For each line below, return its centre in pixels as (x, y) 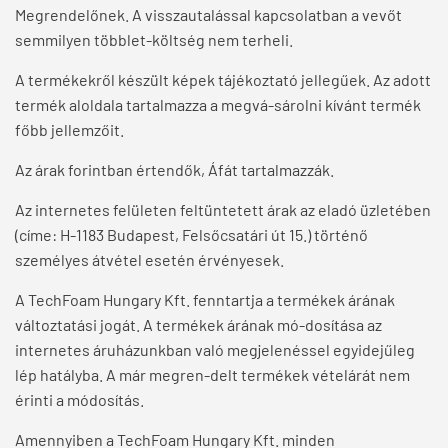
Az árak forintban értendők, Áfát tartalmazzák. (174, 170)
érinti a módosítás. (79, 400)
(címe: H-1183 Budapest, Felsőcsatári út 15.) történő (191, 235)
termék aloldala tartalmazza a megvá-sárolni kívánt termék (218, 105)
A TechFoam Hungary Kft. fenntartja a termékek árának (205, 300)
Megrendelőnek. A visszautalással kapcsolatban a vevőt (208, 15)
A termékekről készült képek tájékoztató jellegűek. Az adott (223, 80)
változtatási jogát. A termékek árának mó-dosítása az (198, 325)
